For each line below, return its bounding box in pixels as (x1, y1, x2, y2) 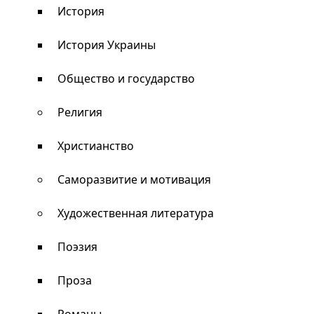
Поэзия (57, 239, 97, 254)
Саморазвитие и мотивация (57, 172, 211, 187)
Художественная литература (57, 205, 214, 221)
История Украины (57, 37, 156, 53)
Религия (57, 104, 102, 120)
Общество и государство (57, 71, 195, 86)
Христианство (57, 138, 134, 153)
